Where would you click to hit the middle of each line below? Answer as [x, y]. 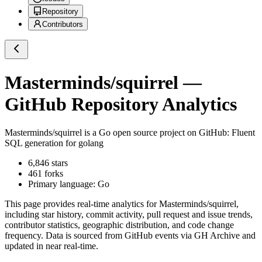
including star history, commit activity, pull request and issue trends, [129, 215]
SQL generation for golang [54, 143]
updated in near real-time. [51, 246]
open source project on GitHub [169, 133]
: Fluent [241, 133]
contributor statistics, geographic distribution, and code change [119, 225]
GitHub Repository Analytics [121, 104]
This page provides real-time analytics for [82, 204]
